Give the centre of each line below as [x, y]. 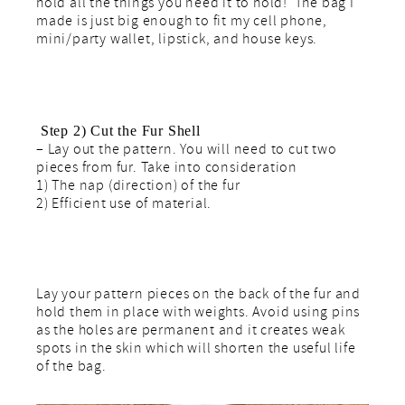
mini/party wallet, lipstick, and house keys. [177, 41]
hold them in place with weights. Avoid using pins [198, 314]
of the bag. [71, 368]
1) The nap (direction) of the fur [138, 188]
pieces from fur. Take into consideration [167, 170]
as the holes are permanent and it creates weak [191, 332]
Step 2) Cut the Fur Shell [121, 131]
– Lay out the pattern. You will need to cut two [187, 151]
